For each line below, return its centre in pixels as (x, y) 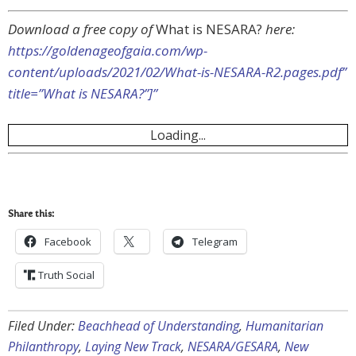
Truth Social (66, 275)
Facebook (68, 242)
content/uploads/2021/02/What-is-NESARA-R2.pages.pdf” (177, 72)
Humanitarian (284, 326)
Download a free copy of (80, 29)
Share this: (31, 215)
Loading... (178, 135)
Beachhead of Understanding (159, 326)
